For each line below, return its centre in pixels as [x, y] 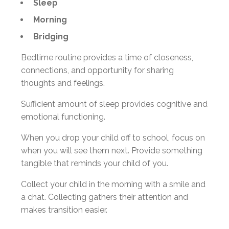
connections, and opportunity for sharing [97, 70]
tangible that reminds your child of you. [95, 163]
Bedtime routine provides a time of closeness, [107, 57]
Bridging [51, 36]
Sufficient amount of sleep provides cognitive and [114, 104]
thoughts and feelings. [63, 83]
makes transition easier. [64, 210]
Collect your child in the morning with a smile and [113, 184]
